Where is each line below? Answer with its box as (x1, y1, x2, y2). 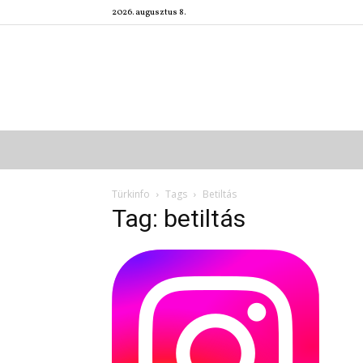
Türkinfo (112, 187, 150, 201)
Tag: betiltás (112, 204, 246, 233)
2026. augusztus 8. (112, 6, 186, 19)
